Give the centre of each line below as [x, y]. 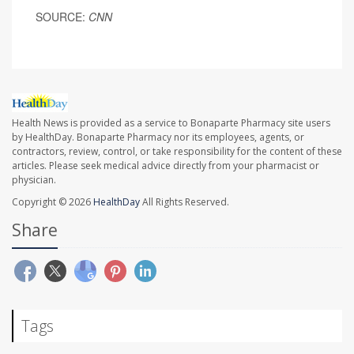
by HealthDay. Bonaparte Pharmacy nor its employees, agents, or [158, 137]
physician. [34, 180]
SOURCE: [60, 16]
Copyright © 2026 [53, 202]
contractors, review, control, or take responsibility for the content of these [177, 152]
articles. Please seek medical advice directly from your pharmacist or [166, 166]
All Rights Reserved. [185, 202]
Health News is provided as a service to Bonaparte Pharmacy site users [171, 123]
